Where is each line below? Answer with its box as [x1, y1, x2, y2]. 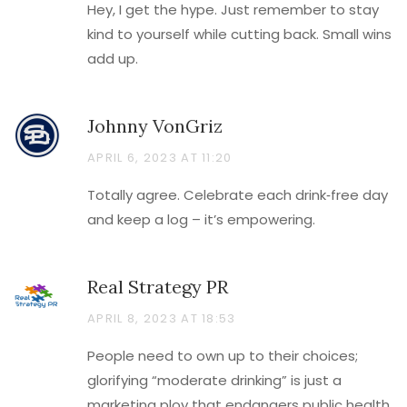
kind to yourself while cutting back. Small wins [87, 25, 392, 44]
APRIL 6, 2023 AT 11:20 [87, 149, 233, 166]
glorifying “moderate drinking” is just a [87, 371, 342, 390]
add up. [87, 49, 138, 68]
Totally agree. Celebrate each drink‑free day [87, 185, 388, 204]
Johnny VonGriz [87, 114, 223, 137]
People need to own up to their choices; [87, 346, 358, 365]
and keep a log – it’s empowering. [87, 210, 315, 229]
